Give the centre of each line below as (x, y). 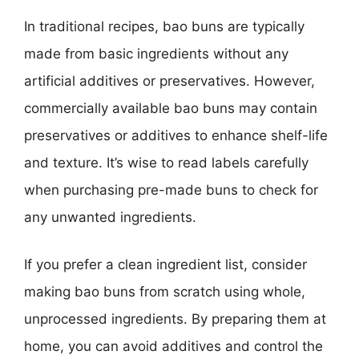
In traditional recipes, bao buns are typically (164, 26)
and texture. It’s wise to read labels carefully (166, 162)
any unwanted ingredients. (110, 217)
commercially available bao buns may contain (171, 108)
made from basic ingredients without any (156, 53)
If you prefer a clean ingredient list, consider (165, 264)
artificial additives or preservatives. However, (169, 81)
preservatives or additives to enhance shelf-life (176, 135)
